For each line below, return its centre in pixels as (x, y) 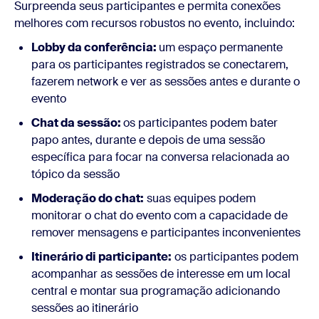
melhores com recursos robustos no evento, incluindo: (155, 23)
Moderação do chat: (88, 198)
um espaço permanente (221, 47)
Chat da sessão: (77, 123)
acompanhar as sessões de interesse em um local (161, 274)
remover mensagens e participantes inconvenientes (166, 232)
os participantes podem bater (200, 123)
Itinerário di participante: (101, 257)
